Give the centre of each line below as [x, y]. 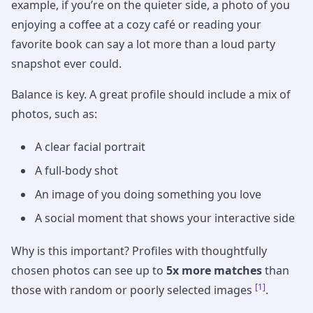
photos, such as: [54, 114]
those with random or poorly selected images [133, 290]
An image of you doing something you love [148, 195]
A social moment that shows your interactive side [165, 218]
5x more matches [214, 271]
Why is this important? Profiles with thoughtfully [139, 251]
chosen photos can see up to [89, 271]
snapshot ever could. [66, 64]
